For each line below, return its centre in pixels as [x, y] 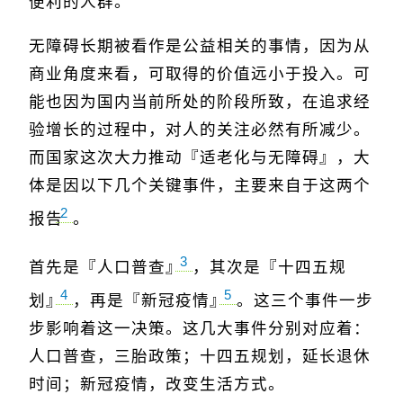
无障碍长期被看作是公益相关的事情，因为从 [200, 46]
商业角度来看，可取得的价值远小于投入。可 [200, 74]
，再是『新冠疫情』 [150, 301]
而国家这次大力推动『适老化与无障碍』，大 [200, 158]
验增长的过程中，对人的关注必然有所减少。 [200, 130]
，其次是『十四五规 [269, 268]
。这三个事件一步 [305, 301]
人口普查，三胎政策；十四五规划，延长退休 [200, 357]
